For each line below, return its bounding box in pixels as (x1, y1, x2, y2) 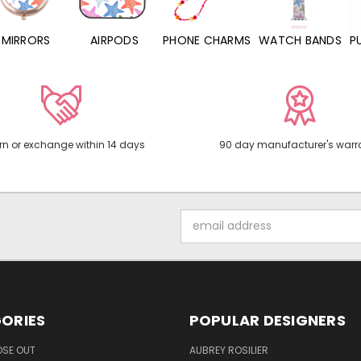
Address (180, 226, 225, 243)
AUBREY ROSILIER (189, 342, 268, 357)
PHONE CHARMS (163, 32, 251, 49)
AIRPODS (90, 32, 139, 49)
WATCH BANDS (259, 32, 342, 49)
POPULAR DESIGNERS (189, 309, 346, 330)
